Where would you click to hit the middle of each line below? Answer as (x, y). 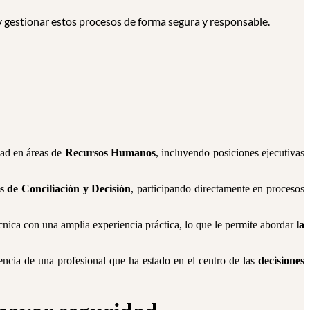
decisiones (282, 260)
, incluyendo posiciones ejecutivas (230, 152)
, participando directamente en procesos (218, 188)
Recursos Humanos (110, 152)
